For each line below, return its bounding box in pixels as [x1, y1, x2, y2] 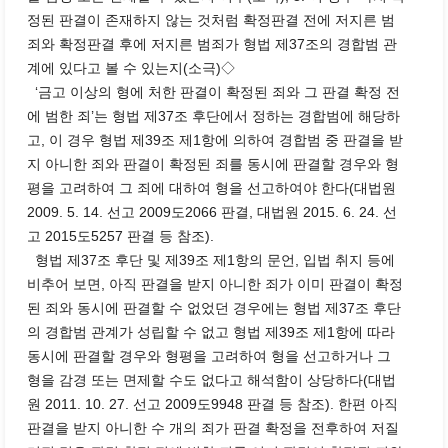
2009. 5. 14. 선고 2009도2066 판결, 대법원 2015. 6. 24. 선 [26, 204, 397, 220]
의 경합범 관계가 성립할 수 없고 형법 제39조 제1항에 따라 [26, 324, 395, 340]
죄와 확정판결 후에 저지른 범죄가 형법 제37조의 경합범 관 [26, 36, 397, 52]
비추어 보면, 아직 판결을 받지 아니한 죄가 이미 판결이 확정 [26, 276, 403, 292]
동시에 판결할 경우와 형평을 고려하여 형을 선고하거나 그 [26, 348, 391, 364]
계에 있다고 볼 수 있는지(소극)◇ [26, 60, 235, 76]
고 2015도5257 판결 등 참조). [26, 228, 214, 244]
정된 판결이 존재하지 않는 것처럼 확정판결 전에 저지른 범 [26, 12, 395, 28]
